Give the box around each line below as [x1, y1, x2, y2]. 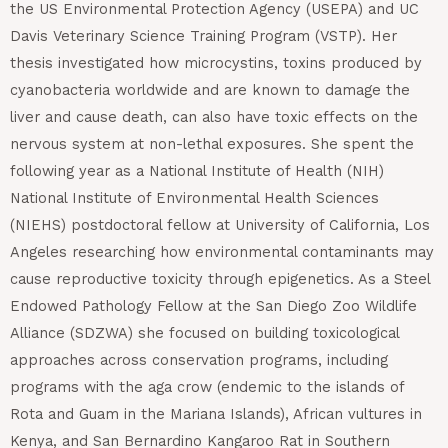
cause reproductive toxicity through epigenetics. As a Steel [10, 269, 430, 288]
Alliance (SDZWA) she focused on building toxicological [10, 323, 399, 342]
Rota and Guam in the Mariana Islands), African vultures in [10, 404, 422, 423]
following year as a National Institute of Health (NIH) [10, 161, 384, 180]
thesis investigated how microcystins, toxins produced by [10, 53, 422, 72]
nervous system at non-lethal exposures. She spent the [10, 134, 414, 153]
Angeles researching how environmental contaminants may [10, 242, 434, 261]
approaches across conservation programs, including [10, 350, 388, 369]
